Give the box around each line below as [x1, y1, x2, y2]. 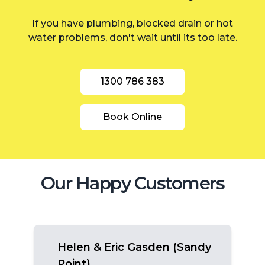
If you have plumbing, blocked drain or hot [32, 17, 233, 29]
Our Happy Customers [40, 172, 225, 194]
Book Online [103, 111, 162, 122]
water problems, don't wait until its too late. [28, 31, 237, 43]
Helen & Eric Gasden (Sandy [57, 240, 211, 254]
